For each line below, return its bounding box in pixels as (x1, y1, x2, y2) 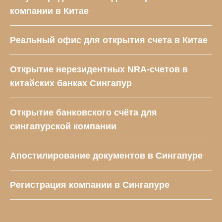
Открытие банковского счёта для (10, 108, 157, 118)
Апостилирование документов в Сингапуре (10, 151, 203, 161)
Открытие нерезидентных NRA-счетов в (10, 64, 188, 75)
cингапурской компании (10, 121, 116, 132)
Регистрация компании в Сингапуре (10, 180, 169, 190)
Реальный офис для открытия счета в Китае (10, 35, 208, 46)
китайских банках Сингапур (10, 78, 132, 89)
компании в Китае (10, 6, 89, 16)
